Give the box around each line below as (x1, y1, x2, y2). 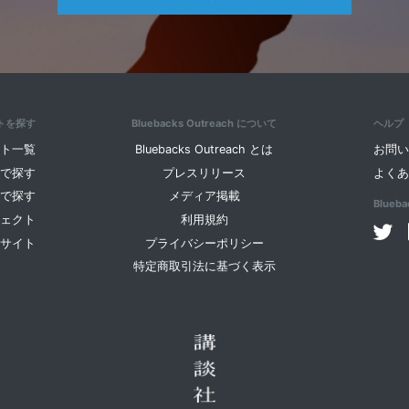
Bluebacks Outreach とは (135, 142, 274, 157)
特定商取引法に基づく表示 (132, 259, 276, 274)
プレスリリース (163, 165, 246, 180)
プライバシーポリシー (144, 236, 264, 250)
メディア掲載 (168, 189, 240, 204)
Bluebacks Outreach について (131, 117, 278, 131)
